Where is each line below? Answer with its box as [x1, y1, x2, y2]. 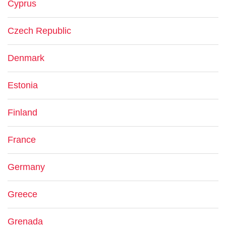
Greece [8, 189, 37, 199]
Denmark [8, 53, 44, 63]
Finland [8, 107, 37, 118]
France [8, 135, 36, 145]
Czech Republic [8, 26, 71, 36]
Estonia [8, 80, 38, 90]
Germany [8, 162, 45, 172]
